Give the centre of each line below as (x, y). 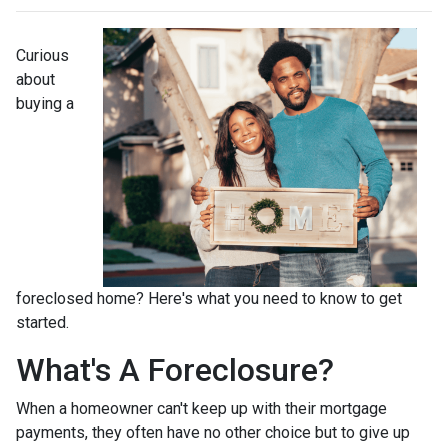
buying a (45, 103)
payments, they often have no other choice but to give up (213, 432)
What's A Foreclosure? (175, 370)
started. (44, 322)
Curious (42, 55)
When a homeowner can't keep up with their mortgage (201, 408)
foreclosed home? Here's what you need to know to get (209, 298)
